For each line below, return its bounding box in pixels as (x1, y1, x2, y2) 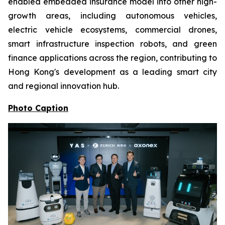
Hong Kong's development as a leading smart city (8, 66, 217, 77)
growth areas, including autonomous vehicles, (8, 10, 217, 21)
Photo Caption (8, 102, 68, 113)
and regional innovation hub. (8, 80, 119, 91)
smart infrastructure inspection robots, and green (8, 38, 217, 49)
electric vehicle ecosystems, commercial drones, (8, 24, 217, 35)
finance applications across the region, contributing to (8, 52, 217, 63)
